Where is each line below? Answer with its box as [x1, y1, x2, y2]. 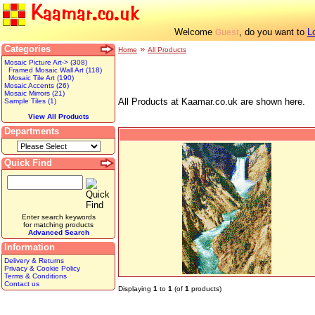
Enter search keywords [21, 213, 96, 221]
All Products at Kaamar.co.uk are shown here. [118, 96, 305, 107]
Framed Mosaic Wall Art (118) [8, 66, 102, 74]
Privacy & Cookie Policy [4, 264, 80, 272]
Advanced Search [27, 229, 89, 236]
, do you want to [239, 27, 307, 37]
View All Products [27, 112, 89, 120]
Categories [4, 44, 51, 54]
